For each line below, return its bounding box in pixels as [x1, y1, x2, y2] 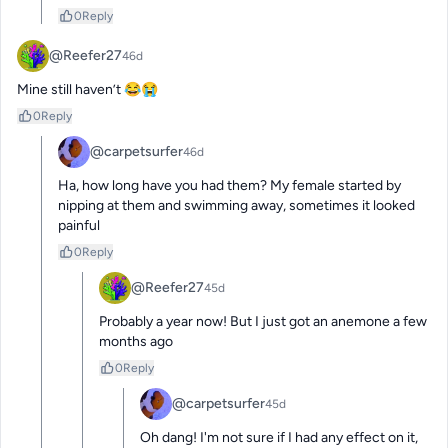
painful [58, 217, 100, 235]
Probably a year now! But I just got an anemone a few [99, 313, 427, 331]
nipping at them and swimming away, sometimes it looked [58, 197, 415, 215]
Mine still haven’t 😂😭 [17, 81, 158, 99]
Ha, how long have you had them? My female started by [58, 177, 401, 195]
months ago [99, 333, 173, 351]
